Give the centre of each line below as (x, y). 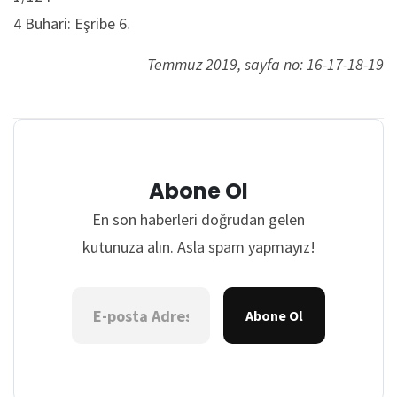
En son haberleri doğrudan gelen (198, 219)
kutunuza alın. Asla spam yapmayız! (198, 247)
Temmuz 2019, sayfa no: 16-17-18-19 (265, 64)
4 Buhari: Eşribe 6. (72, 23)
